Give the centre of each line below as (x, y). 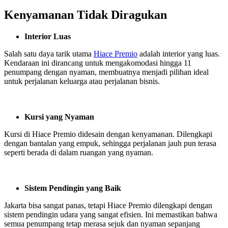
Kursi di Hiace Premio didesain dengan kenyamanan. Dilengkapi (108, 134)
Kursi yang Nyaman (59, 117)
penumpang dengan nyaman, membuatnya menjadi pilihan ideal (106, 72)
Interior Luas (48, 36)
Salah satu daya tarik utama (49, 53)
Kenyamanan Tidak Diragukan (85, 15)
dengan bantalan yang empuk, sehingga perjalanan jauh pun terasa (110, 143)
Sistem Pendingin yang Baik (73, 188)
